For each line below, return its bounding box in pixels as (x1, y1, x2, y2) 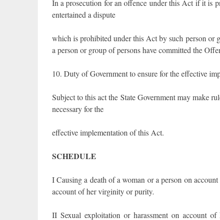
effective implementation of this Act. (52, 127, 164, 138)
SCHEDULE (52, 150, 96, 162)
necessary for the (52, 104, 104, 114)
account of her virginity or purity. (52, 186, 154, 197)
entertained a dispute (52, 9, 115, 20)
